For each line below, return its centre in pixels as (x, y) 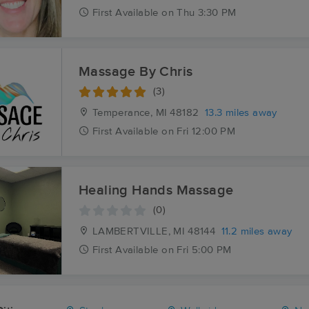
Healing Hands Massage (156, 190)
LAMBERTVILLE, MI (137, 231)
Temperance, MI (128, 113)
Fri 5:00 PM (204, 250)
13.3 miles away (241, 113)
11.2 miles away (257, 231)
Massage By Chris (136, 72)
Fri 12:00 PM (206, 131)
